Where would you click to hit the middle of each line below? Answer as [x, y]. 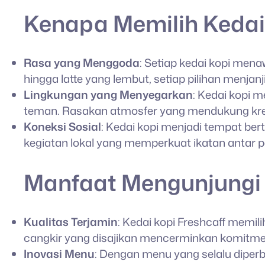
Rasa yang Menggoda [82, 62]
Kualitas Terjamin [71, 222]
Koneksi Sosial [62, 126]
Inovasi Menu [59, 254]
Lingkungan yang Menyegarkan [108, 94]
